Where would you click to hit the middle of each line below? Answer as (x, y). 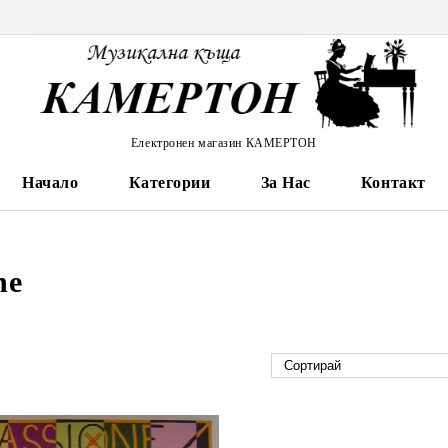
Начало (50, 182)
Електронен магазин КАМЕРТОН (224, 142)
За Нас (285, 182)
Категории (169, 182)
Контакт (393, 182)
